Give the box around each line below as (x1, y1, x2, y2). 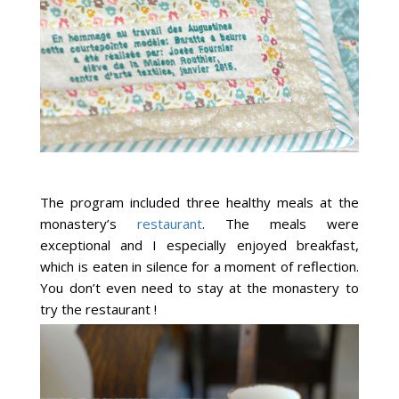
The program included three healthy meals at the (40, 192, 359, 211)
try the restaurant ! (40, 299, 158, 318)
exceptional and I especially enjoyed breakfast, (40, 235, 359, 254)
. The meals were (202, 214, 359, 232)
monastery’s (40, 214, 138, 232)
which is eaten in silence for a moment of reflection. (40, 256, 359, 275)
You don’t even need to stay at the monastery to (40, 278, 359, 297)
